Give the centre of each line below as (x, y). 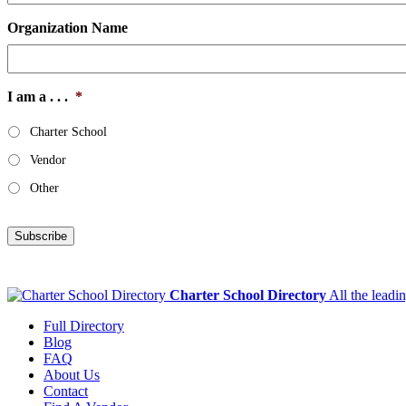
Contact (66, 391)
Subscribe (41, 236)
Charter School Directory (248, 295)
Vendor (48, 159)
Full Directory (84, 325)
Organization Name (68, 27)
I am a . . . (38, 96)
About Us (72, 374)
